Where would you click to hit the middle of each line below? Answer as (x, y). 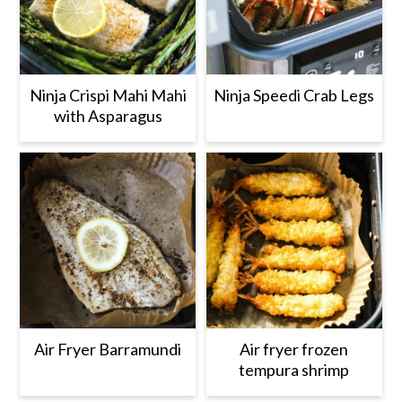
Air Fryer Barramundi (108, 350)
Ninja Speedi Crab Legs (294, 96)
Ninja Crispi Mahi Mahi (108, 96)
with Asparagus (108, 116)
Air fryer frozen (294, 350)
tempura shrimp (294, 370)
